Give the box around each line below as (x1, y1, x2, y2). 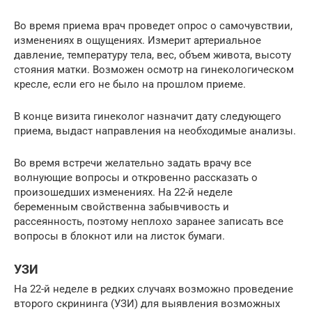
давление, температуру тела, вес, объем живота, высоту (14, 48, 291, 61)
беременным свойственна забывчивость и (14, 200, 229, 213)
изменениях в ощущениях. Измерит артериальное (14, 33, 261, 47)
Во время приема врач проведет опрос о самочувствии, (14, 19, 292, 32)
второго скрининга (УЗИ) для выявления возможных (14, 297, 280, 310)
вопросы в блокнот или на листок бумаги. (14, 229, 225, 242)
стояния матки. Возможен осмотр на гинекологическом (14, 63, 294, 76)
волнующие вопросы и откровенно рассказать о (14, 171, 258, 184)
